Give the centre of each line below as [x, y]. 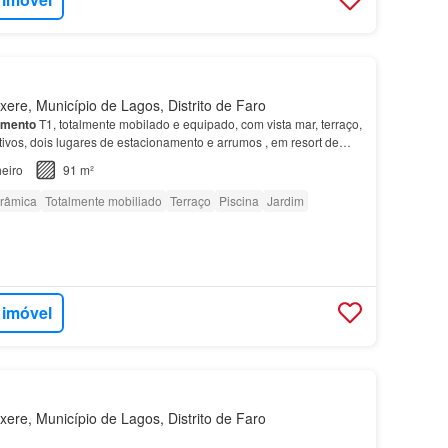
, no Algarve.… [112, 158]
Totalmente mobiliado [103, 200]
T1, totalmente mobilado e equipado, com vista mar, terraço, [198, 123]
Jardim [285, 200]
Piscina [238, 200]
